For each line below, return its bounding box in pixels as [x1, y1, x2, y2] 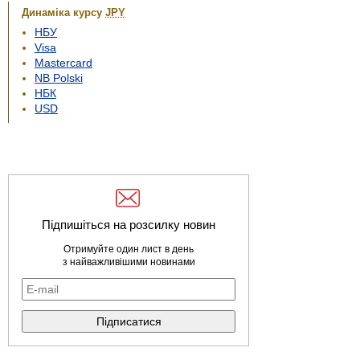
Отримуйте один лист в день [63, 243, 194, 256]
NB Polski [35, 72, 83, 85]
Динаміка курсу [22, 7, 105, 19]
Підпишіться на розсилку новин [42, 218, 215, 232]
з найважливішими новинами [62, 256, 195, 268]
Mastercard [35, 56, 92, 70]
